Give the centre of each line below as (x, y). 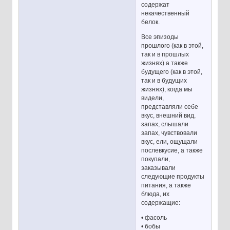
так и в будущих (164, 80)
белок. (151, 22)
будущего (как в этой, (172, 72)
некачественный (166, 13)
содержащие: (161, 203)
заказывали (159, 168)
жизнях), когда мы (167, 89)
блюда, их (156, 194)
